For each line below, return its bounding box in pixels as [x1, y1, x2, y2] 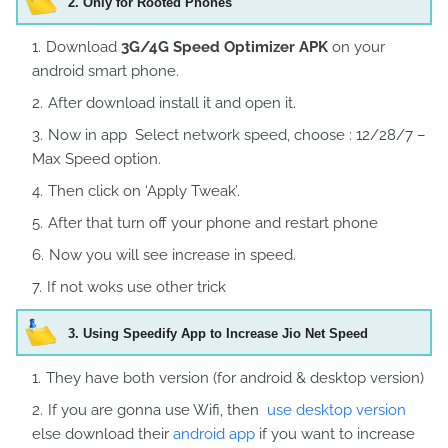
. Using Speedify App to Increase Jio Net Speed [75, 326, 368, 341]
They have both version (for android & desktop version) [46, 369, 424, 387]
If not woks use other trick [47, 278, 226, 296]
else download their [32, 425, 173, 443]
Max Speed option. [32, 150, 161, 168]
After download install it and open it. [48, 94, 296, 112]
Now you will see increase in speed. [49, 246, 296, 264]
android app [173, 425, 255, 443]
